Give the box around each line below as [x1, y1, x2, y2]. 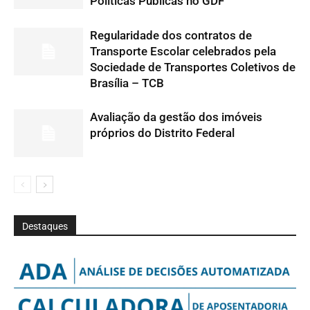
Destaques [22, 220, 68, 232]
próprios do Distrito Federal [90, 125, 235, 140]
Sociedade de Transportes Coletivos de [90, 60, 295, 74]
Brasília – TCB [90, 75, 164, 90]
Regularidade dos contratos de [90, 28, 252, 42]
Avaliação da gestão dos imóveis [90, 109, 262, 124]
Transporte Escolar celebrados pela [90, 44, 276, 58]
